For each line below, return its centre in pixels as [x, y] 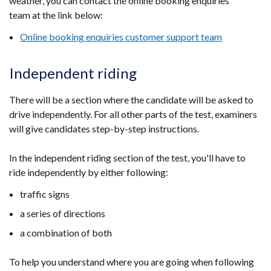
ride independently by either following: [89, 172]
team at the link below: [56, 15]
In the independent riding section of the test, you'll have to [127, 158]
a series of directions [63, 213]
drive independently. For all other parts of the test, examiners [133, 114]
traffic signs [45, 194]
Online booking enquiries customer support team [121, 37]
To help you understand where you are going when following [132, 262]
